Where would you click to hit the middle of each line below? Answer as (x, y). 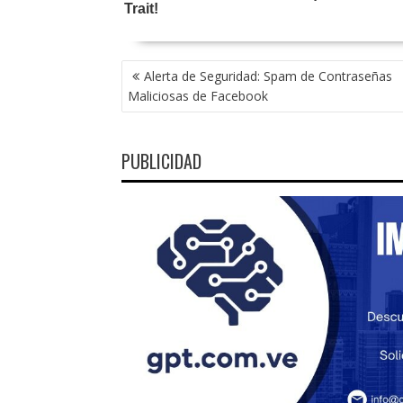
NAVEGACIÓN (162, 69)
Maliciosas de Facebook (197, 95)
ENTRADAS (155, 108)
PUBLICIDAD (161, 161)
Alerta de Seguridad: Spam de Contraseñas (268, 76)
